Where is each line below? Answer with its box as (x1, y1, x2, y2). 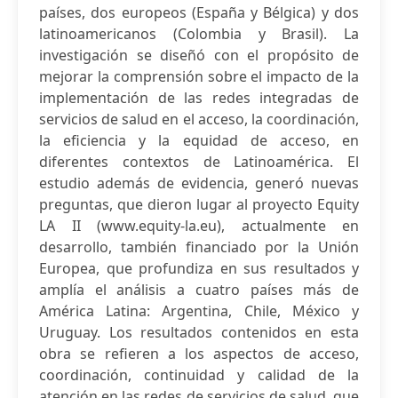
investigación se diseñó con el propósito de (39, 45, 359, 65)
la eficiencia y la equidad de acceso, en (39, 131, 359, 150)
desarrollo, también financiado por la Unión (39, 237, 359, 257)
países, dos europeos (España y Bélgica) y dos (39, 3, 359, 22)
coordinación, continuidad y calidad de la (39, 365, 359, 385)
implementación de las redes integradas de (39, 88, 359, 107)
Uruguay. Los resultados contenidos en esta (39, 322, 359, 342)
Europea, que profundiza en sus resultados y (39, 259, 359, 278)
